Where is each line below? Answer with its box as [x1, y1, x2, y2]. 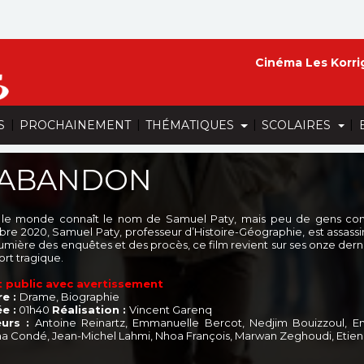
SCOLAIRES [262, 118, 335, 132]
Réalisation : [52, 303, 129, 316]
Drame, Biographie [19, 290, 119, 303]
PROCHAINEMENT [19, 118, 132, 132]
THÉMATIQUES [145, 118, 238, 132]
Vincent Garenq [129, 303, 212, 316]
